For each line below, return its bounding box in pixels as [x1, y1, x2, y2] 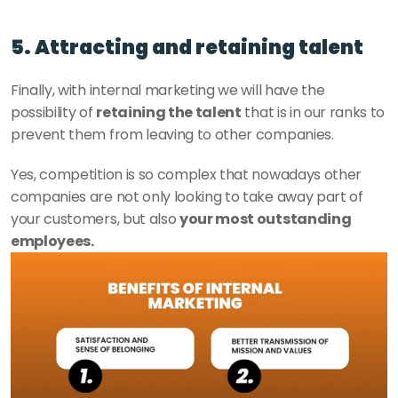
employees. [11, 231, 97, 252]
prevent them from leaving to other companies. [11, 124, 338, 146]
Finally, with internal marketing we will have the [11, 80, 325, 101]
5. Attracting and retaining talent [11, 34, 363, 62]
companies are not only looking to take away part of [11, 187, 363, 208]
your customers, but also [11, 209, 179, 230]
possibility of [11, 102, 97, 123]
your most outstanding [179, 209, 352, 230]
